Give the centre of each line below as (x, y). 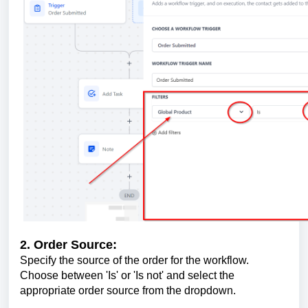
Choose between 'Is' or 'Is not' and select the (127, 275)
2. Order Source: (68, 244)
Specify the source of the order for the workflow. (134, 260)
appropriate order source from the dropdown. (128, 290)
